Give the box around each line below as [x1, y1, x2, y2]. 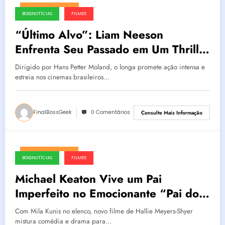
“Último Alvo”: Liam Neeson [15, 27, 163, 43]
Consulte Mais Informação [141, 108, 202, 117]
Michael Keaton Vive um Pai [15, 171, 162, 187]
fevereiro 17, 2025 [27, 151, 72, 159]
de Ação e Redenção [15, 56, 125, 72]
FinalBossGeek [33, 108, 72, 117]
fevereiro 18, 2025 [27, 7, 72, 15]
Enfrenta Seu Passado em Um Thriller [15, 41, 210, 58]
